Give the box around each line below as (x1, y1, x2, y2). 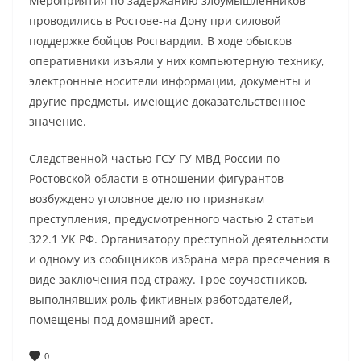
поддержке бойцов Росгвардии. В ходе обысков (29, 33, 292, 48)
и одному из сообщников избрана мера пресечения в (29, 251, 330, 267)
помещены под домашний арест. (29, 312, 214, 327)
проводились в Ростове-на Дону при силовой (29, 13, 281, 28)
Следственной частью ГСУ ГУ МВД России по (29, 151, 280, 166)
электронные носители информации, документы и (29, 73, 311, 89)
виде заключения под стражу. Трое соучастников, (29, 272, 308, 287)
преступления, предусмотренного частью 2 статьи (29, 211, 313, 226)
